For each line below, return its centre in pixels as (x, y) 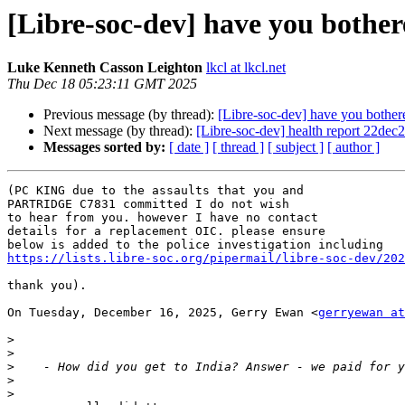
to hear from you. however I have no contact (163, 218)
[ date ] (189, 147)
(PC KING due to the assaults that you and (155, 191)
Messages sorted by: (104, 147)
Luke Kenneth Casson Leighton (105, 68)
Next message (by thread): (120, 131)
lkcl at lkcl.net (246, 68)
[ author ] (353, 147)
